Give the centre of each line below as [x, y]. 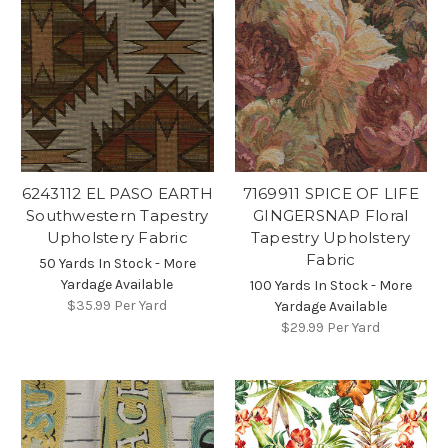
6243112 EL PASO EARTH [117, 193]
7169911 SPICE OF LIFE [330, 193]
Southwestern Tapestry [117, 215]
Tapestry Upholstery [330, 237]
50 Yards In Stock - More [117, 263]
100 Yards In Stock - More [330, 285]
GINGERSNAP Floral [331, 215]
